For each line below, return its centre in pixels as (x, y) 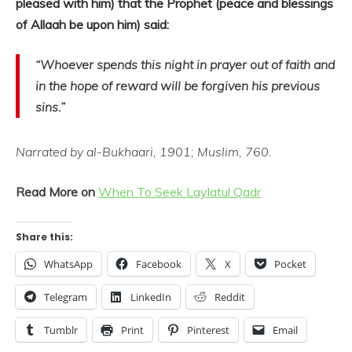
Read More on (55, 192)
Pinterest (208, 330)
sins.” (50, 107)
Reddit (230, 297)
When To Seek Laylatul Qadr (180, 192)
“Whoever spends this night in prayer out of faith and (185, 64)
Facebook (159, 264)
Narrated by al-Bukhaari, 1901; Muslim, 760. (144, 152)
